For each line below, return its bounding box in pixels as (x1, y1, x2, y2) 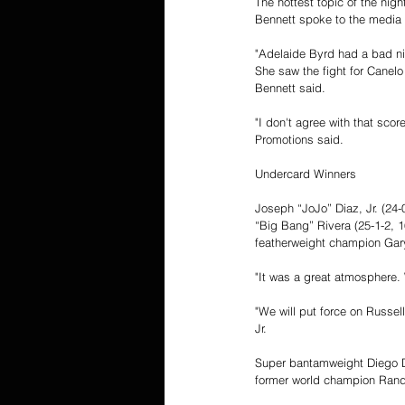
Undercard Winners (255, 166, 360, 181)
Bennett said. (255, 80, 329, 95)
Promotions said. (255, 132, 351, 146)
